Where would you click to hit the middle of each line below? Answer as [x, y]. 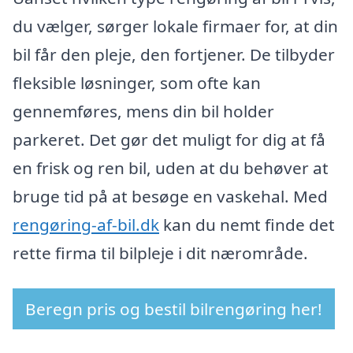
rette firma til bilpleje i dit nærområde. [160, 253]
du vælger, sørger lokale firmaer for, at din [175, 26]
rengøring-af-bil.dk [86, 224]
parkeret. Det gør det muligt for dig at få [169, 139]
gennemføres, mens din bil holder [143, 111]
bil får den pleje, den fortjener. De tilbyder [174, 54]
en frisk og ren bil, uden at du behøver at [171, 167]
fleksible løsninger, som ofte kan [137, 82]
